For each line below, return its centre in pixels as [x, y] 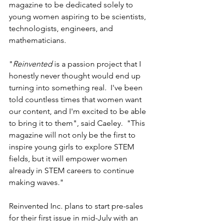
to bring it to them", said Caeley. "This [78, 123]
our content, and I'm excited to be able [78, 111]
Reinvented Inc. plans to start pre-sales [77, 206]
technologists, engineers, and [62, 29]
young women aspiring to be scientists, [78, 17]
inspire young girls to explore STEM [73, 147]
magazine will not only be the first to [73, 135]
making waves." [36, 183]
